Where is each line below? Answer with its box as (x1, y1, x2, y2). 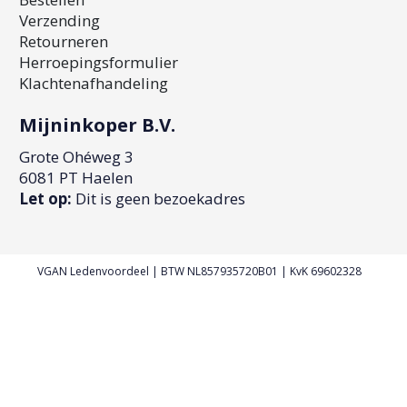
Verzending (19, 10, 101, 32)
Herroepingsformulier (19, 52, 179, 74)
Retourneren (19, 31, 109, 53)
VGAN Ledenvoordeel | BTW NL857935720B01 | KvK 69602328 (36, 263, 362, 279)
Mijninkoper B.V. (19, 111, 176, 137)
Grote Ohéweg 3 (19, 145, 134, 167)
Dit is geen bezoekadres (72, 187, 246, 209)
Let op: (19, 187, 73, 209)
